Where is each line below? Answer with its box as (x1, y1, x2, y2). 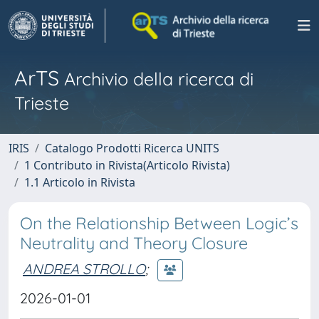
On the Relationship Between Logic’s (20, 213, 298, 234)
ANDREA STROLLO (23, 259, 145, 278)
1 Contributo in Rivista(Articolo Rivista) (24, 157, 230, 173)
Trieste (14, 92, 69, 114)
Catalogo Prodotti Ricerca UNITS (45, 140, 219, 156)
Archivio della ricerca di (59, 68, 253, 90)
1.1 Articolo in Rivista (24, 174, 135, 190)
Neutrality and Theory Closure (20, 233, 248, 253)
